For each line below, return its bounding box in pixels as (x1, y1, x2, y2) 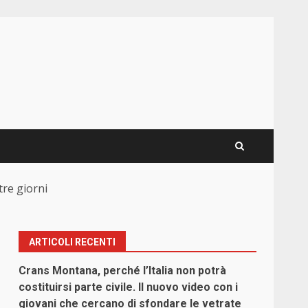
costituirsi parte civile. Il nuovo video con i (19, 280, 239, 294)
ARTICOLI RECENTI (29, 236, 116, 248)
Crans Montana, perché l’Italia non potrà (19, 264, 227, 278)
